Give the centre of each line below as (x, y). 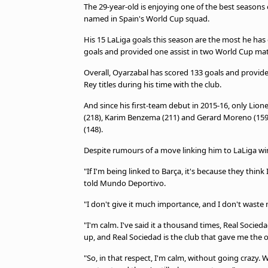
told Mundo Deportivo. (125, 183)
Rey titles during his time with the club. (153, 84)
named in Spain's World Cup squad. (147, 19)
